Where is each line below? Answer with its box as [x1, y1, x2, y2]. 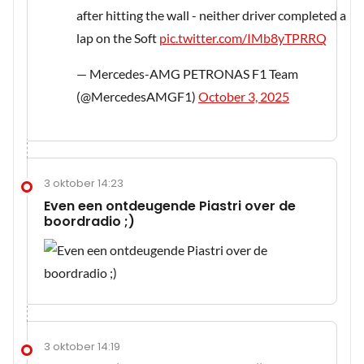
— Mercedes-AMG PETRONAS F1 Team [76, 66, 298, 82]
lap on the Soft [76, 30, 159, 46]
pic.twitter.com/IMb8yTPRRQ [159, 30, 327, 46]
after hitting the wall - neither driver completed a [76, 7, 346, 24]
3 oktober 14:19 [44, 339, 120, 355]
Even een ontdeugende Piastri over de [44, 197, 296, 216]
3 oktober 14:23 [44, 175, 123, 192]
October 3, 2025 [198, 89, 289, 105]
